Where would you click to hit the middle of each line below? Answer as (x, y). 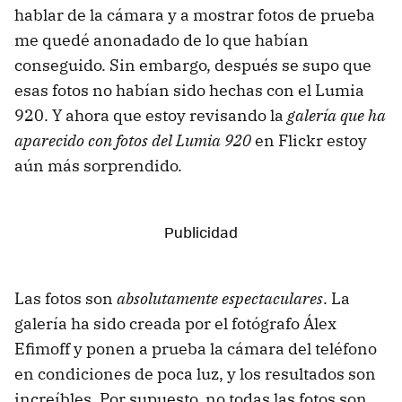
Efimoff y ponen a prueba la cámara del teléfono (196, 348)
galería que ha (336, 115)
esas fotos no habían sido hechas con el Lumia (189, 90)
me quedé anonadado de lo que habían (162, 39)
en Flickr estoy (309, 140)
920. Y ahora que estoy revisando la (151, 115)
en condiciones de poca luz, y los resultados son (195, 373)
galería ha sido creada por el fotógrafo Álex (175, 323)
